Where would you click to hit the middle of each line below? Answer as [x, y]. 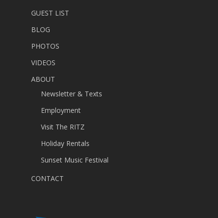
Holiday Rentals [65, 143]
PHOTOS [45, 46]
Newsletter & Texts [72, 94]
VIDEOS [43, 63]
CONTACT [47, 178]
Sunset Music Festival [75, 160]
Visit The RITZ [63, 127]
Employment [61, 110]
